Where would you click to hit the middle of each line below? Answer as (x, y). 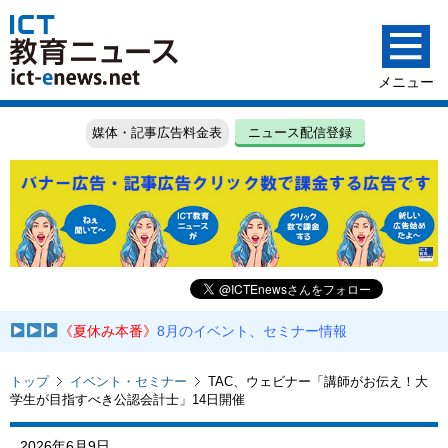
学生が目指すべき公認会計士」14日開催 (127, 399)
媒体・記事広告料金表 (157, 133)
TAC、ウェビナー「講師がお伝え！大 (318, 381)
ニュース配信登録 (300, 133)
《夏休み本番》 (108, 331)
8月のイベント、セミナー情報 (252, 331)
